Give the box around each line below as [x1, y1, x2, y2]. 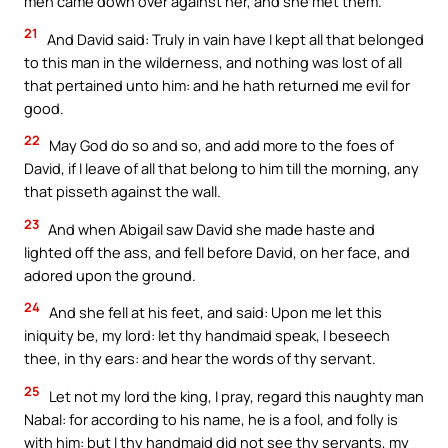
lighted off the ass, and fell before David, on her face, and [24, 241, 410, 262]
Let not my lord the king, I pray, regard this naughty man [46, 386, 424, 407]
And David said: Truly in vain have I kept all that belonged [44, 28, 424, 49]
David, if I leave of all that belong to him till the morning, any [24, 158, 419, 179]
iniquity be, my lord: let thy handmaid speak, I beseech [24, 325, 390, 346]
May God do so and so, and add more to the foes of [46, 135, 394, 156]
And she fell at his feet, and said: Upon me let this [46, 302, 382, 323]
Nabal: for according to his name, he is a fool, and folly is [24, 409, 398, 430]
